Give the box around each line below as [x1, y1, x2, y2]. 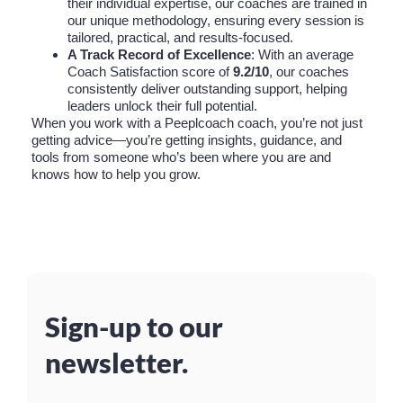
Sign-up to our [45, 309, 223, 345]
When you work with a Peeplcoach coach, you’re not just [31, 115, 363, 131]
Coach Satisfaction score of [67, 64, 233, 80]
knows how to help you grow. [31, 166, 201, 183]
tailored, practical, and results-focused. [67, 30, 293, 46]
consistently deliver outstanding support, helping [67, 81, 347, 97]
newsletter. [45, 345, 188, 381]
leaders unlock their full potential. [67, 98, 257, 114]
